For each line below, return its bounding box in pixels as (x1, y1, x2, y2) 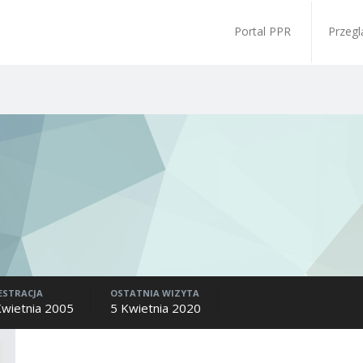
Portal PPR (234, 23, 291, 39)
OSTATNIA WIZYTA (110, 287, 199, 299)
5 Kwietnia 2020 (110, 300, 201, 316)
